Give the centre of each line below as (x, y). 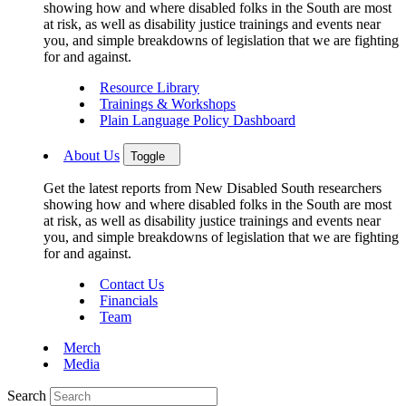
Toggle (148, 157)
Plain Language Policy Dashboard (198, 121)
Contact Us (132, 285)
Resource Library (150, 88)
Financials (129, 301)
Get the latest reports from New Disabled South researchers (213, 188)
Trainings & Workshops (168, 104)
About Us (92, 156)
